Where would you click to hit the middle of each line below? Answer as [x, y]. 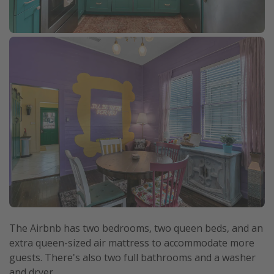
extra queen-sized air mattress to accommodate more [132, 243]
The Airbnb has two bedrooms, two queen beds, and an [136, 228]
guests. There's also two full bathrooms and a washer [132, 257]
